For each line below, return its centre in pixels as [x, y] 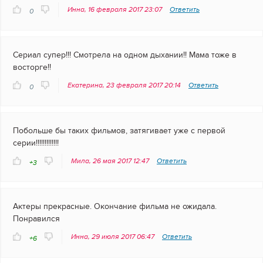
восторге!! [32, 68]
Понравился [36, 219]
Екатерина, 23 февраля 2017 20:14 [125, 85]
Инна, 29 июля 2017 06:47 [114, 237]
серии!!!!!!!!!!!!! [36, 143]
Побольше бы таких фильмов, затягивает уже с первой [119, 131]
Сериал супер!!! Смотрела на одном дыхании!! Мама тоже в [125, 55]
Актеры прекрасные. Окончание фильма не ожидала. [115, 207]
